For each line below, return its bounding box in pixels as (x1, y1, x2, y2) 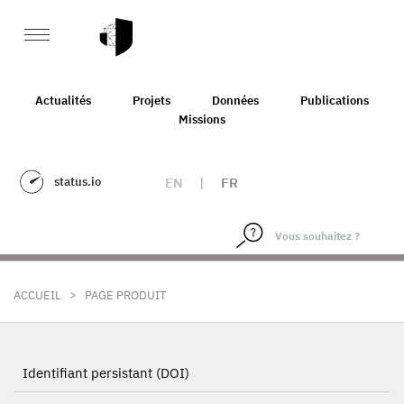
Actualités (35, 92, 91, 108)
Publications (300, 92, 369, 108)
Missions (179, 111, 225, 127)
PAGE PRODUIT (85, 288, 166, 303)
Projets (133, 92, 170, 108)
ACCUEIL (14, 288, 61, 303)
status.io (54, 174, 101, 189)
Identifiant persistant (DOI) (23, 364, 189, 381)
